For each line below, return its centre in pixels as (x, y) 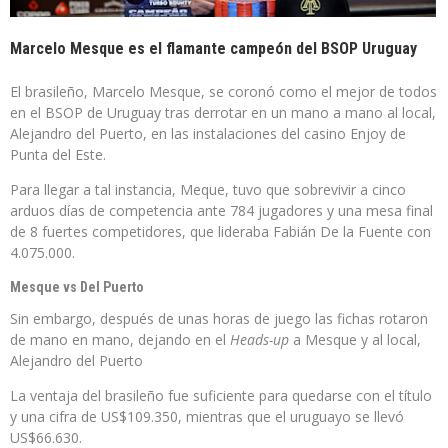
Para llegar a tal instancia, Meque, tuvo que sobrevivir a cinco (208, 189)
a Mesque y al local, (355, 339)
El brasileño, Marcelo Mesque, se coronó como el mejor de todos (223, 91)
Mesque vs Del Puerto (77, 286)
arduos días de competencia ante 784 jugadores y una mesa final (221, 210)
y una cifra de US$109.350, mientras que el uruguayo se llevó (207, 416)
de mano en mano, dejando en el (120, 339)
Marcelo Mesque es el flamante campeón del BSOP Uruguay (213, 48)
